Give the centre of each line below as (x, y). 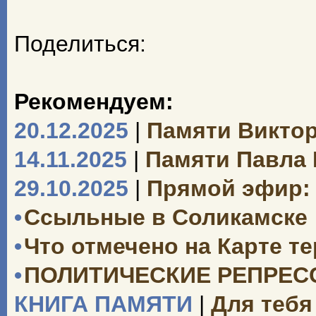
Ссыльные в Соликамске (166, 217)
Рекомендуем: (94, 102)
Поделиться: (80, 44)
